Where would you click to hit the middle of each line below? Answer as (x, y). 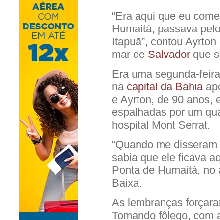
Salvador (169, 54)
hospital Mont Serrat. (161, 125)
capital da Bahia (166, 86)
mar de (130, 54)
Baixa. (127, 183)
